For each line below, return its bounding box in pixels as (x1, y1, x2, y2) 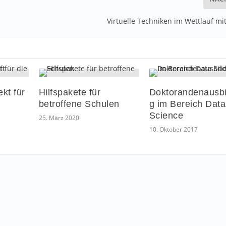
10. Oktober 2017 (149, 125, 198, 134)
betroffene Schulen (38, 98, 120, 109)
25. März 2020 (38, 113, 79, 122)
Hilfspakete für (38, 87, 101, 97)
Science (149, 110, 184, 121)
